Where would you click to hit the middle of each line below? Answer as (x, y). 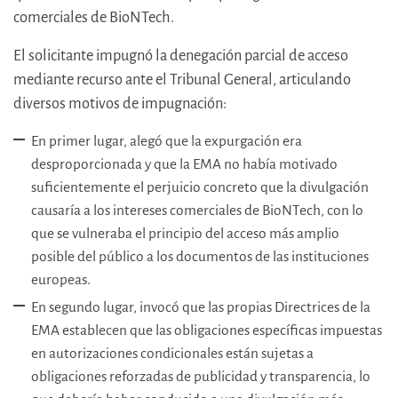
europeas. (61, 280)
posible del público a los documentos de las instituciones (200, 257)
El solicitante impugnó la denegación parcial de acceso (181, 56)
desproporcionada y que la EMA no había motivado (184, 164)
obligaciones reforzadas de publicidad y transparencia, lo (201, 377)
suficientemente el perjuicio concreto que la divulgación (200, 187)
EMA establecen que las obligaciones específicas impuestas (207, 330)
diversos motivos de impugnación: (120, 104)
